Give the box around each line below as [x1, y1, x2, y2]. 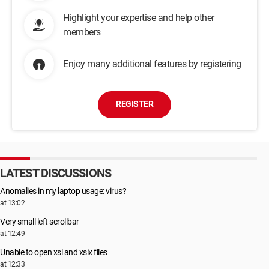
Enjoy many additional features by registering [63, 58, 241, 70]
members [63, 26, 101, 38]
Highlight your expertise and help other [63, 12, 214, 23]
